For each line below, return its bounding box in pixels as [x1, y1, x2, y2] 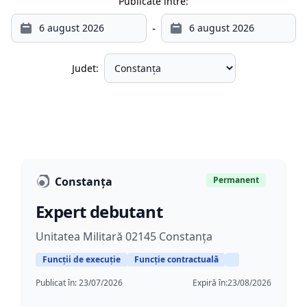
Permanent [213, 174, 259, 186]
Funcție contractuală [134, 254, 219, 265]
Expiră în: [193, 277, 228, 288]
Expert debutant [36, 200, 162, 223]
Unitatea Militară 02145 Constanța [36, 229, 212, 244]
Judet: [71, 61, 99, 75]
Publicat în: [36, 277, 79, 288]
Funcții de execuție [42, 254, 121, 265]
